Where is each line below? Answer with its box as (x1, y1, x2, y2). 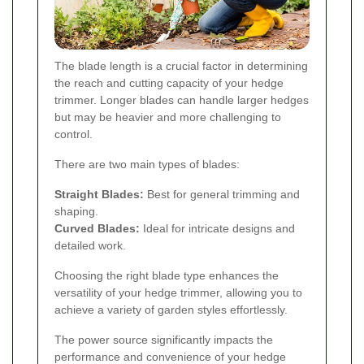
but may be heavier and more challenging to (54, 110, 281, 123)
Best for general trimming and (144, 187, 300, 201)
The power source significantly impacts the (54, 332, 273, 346)
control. (54, 127, 93, 141)
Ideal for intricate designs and (140, 221, 295, 235)
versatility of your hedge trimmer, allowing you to (54, 285, 302, 299)
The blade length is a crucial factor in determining (54, 58, 308, 72)
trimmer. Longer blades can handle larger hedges (54, 93, 309, 106)
